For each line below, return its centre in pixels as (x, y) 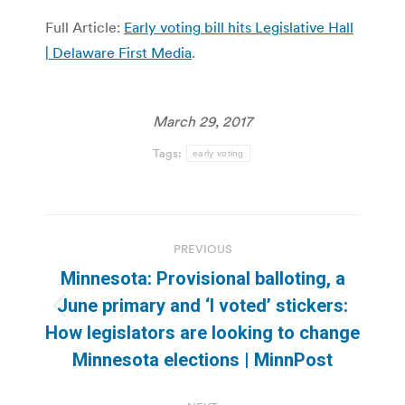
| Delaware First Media (118, 52)
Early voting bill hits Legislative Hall (239, 27)
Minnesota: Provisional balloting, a (202, 278)
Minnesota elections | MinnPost (202, 359)
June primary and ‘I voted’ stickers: (202, 305)
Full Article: (85, 27)
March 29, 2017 (202, 121)
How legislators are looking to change (202, 332)
